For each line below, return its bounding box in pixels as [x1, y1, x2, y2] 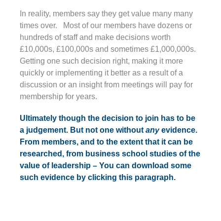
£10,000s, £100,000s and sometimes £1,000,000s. [20, 44, 196, 53]
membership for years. [20, 92, 97, 101]
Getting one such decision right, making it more [20, 56, 183, 65]
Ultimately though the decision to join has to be [20, 113, 195, 122]
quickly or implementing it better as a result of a [20, 68, 183, 77]
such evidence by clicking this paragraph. [20, 173, 176, 182]
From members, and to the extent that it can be [20, 137, 193, 146]
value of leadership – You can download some [20, 161, 191, 170]
